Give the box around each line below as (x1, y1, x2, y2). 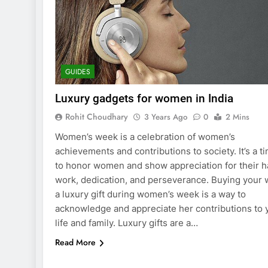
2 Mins (226, 111, 249, 123)
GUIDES (65, 66, 90, 77)
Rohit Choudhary (65, 110, 128, 123)
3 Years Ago (144, 111, 187, 123)
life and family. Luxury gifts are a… (55, 217, 198, 229)
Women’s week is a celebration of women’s (55, 130, 235, 142)
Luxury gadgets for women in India (55, 91, 233, 105)
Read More (55, 236, 96, 248)
